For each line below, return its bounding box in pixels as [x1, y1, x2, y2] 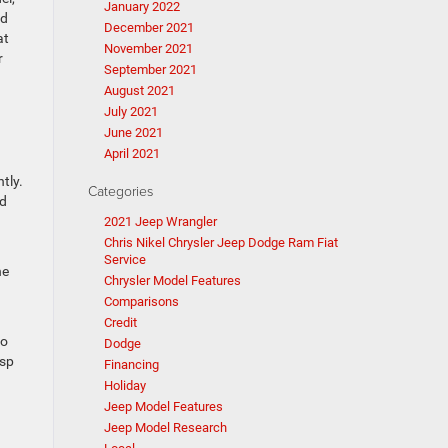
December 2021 [103, 20, 194, 35]
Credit [103, 315, 137, 330]
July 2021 [103, 104, 158, 119]
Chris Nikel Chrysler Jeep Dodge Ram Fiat [103, 235, 338, 250]
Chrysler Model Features [103, 273, 241, 288]
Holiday [103, 378, 146, 393]
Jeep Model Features [103, 399, 223, 414]
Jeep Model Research [103, 420, 227, 435]
